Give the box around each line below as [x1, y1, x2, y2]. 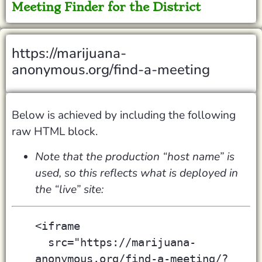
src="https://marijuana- [35, 236, 48, 250]
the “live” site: [35, 181, 104, 197]
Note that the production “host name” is [35, 149, 235, 164]
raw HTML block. [12, 124, 101, 140]
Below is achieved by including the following [12, 108, 236, 123]
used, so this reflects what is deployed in [35, 165, 238, 181]
